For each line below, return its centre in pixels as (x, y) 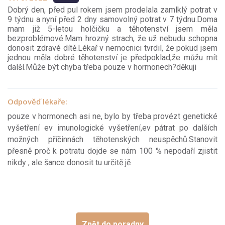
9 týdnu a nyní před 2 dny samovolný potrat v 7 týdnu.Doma (113, 20)
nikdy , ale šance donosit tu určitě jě (69, 163)
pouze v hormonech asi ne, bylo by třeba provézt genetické (113, 117)
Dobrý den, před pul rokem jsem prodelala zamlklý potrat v (113, 10)
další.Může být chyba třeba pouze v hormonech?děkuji (102, 67)
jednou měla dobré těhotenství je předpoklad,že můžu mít (113, 58)
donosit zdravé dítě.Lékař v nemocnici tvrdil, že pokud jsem (113, 48)
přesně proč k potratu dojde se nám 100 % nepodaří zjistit (113, 151)
